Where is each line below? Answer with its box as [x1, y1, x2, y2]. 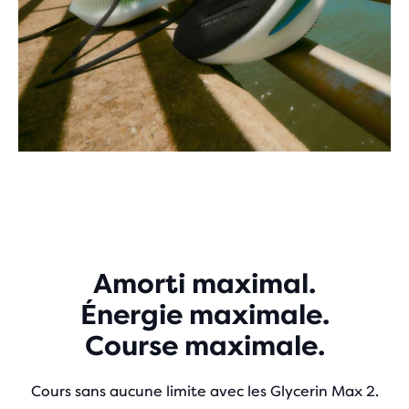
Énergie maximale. [79, 299, 330, 330]
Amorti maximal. [93, 268, 316, 299]
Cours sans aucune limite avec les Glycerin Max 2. [30, 383, 379, 400]
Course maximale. [84, 330, 325, 362]
